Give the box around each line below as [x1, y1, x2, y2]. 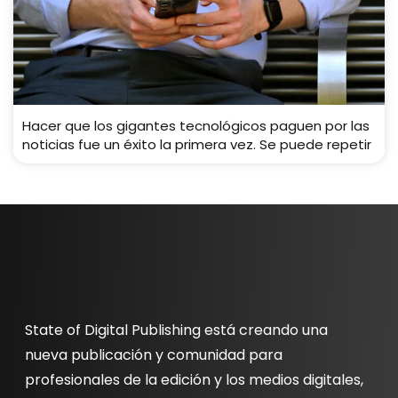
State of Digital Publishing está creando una [25, 320, 329, 341]
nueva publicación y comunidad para [25, 345, 283, 366]
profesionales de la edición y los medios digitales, [25, 370, 364, 391]
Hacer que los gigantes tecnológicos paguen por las [22, 116, 370, 136]
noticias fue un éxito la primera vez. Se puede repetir [22, 135, 371, 155]
